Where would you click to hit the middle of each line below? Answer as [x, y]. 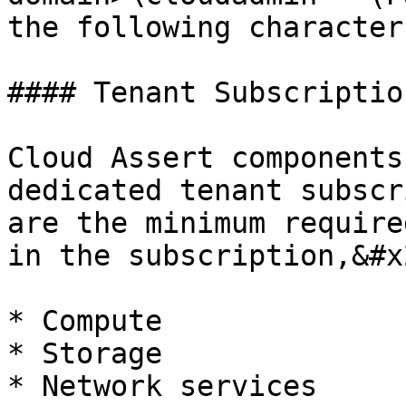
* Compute [85, 321]
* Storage [85, 353]
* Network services [162, 386]
